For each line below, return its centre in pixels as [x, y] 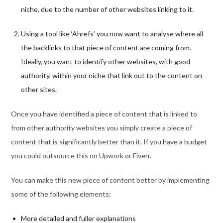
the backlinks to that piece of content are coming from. [106, 47]
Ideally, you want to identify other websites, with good [105, 61]
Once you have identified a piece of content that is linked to [104, 113]
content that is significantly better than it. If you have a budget [109, 141]
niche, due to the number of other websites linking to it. [107, 9]
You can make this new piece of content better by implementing [110, 180]
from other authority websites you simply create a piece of [101, 127]
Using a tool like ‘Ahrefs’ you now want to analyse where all [112, 33]
